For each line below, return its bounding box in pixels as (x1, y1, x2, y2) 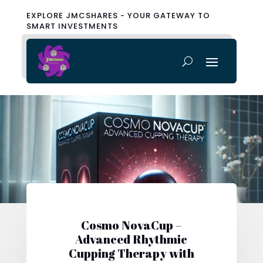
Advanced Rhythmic (75, 231, 188, 247)
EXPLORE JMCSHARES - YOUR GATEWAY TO (26, 10, 210, 21)
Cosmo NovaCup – (81, 217, 182, 233)
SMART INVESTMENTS (26, 21, 118, 32)
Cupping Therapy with (68, 245, 194, 261)
